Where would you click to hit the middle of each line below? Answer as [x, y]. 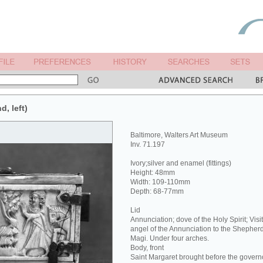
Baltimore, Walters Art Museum [179, 135]
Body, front [147, 248]
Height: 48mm [153, 173]
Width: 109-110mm [160, 182]
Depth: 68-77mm [157, 191]
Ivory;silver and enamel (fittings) [181, 163]
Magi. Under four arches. [170, 238]
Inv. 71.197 [148, 144]
